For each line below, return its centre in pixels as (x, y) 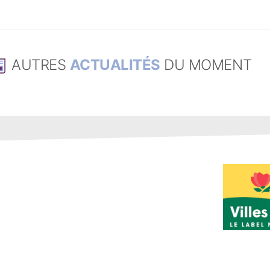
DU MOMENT (206, 65)
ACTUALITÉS (115, 65)
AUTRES (41, 65)
